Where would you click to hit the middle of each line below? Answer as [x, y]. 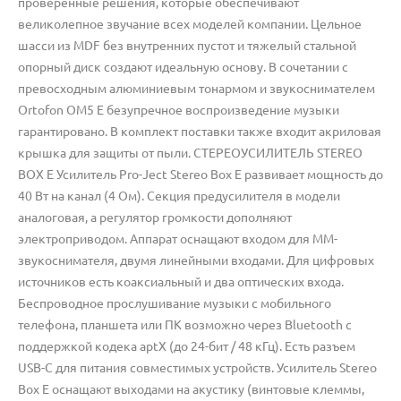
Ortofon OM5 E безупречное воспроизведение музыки [179, 110]
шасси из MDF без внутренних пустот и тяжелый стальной [187, 45]
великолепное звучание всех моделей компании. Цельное [190, 24]
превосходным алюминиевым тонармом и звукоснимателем [196, 88]
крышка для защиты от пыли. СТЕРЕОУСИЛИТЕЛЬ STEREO [190, 153]
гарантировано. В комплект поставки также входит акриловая [200, 131]
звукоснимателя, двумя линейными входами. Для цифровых [196, 260]
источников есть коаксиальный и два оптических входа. [181, 282]
